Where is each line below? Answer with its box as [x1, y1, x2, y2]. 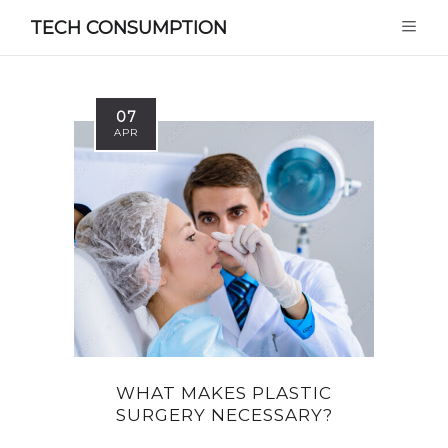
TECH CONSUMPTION [30, 16, 227, 39]
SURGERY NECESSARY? [115, 404, 333, 425]
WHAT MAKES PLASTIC [116, 382, 332, 403]
